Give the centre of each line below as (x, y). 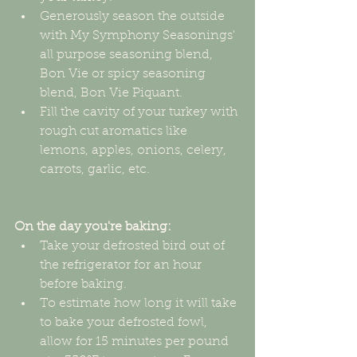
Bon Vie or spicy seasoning (124, 75)
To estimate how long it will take (140, 304)
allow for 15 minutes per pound (136, 342)
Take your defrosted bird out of (134, 247)
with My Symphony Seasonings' (139, 36)
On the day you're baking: (93, 228)
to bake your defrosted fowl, (125, 323)
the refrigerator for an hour (122, 266)
